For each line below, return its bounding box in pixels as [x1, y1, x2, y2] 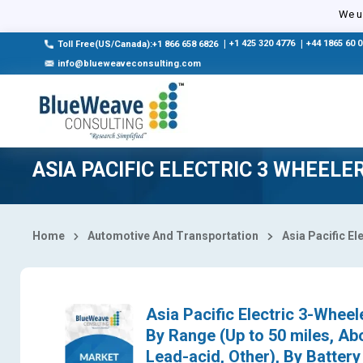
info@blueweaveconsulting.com [58, 58, 201, 69]
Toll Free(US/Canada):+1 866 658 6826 [58, 39, 218, 49]
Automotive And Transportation [88, 229, 259, 242]
